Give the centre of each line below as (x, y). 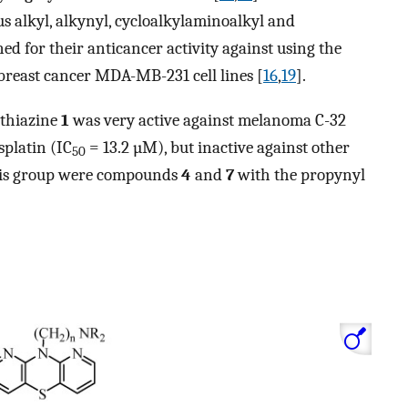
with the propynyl (300, 174)
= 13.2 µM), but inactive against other (218, 147)
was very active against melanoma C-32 (208, 120)
